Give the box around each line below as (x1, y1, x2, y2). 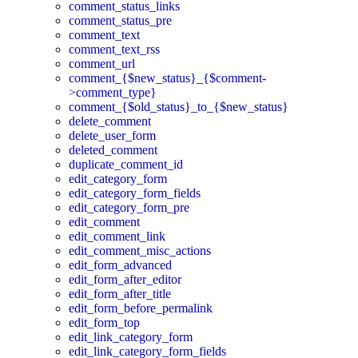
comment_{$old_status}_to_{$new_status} (69, 99, 288, 113)
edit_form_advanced (69, 257, 172, 272)
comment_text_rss (69, 42, 160, 56)
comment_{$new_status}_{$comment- (69, 70, 266, 85)
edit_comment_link (69, 229, 165, 243)
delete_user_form (69, 128, 156, 142)
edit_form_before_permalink (69, 300, 213, 315)
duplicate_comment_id (69, 157, 183, 171)
